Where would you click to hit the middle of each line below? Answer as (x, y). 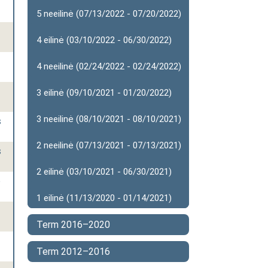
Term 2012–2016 (73, 252)
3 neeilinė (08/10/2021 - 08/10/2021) (109, 119)
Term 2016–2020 (73, 225)
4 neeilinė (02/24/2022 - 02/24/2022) (109, 66)
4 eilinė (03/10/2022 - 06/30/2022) (104, 40)
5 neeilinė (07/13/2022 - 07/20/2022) (109, 14)
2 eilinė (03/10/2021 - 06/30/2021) (104, 172)
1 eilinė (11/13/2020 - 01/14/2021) (104, 198)
